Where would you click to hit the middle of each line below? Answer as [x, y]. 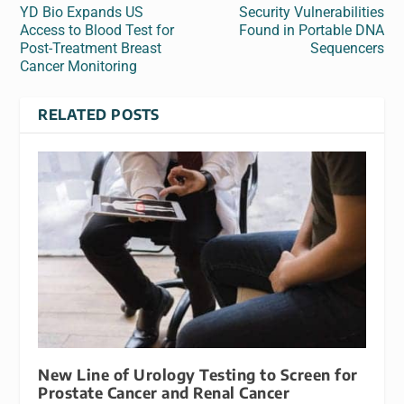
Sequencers [347, 49]
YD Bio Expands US [82, 13]
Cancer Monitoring [79, 67]
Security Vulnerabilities [311, 13]
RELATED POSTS [99, 115]
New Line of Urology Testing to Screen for [198, 375]
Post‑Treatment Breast [91, 49]
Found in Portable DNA [311, 31]
